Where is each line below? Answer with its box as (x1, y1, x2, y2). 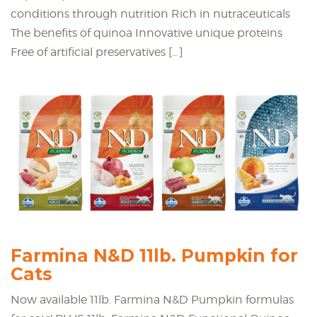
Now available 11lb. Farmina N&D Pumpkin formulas (11, 292, 294, 306)
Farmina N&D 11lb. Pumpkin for (11, 244, 298, 266)
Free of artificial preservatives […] (11, 45, 183, 59)
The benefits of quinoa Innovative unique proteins (11, 25, 282, 40)
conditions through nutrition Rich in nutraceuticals (11, 6, 290, 21)
